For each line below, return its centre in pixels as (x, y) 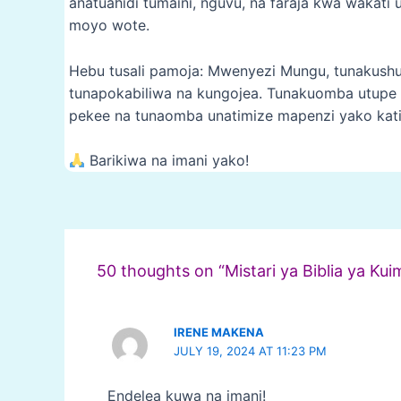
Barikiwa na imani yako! (167, 161)
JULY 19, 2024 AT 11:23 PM (251, 351)
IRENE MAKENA (219, 333)
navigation (147, 233)
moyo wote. (109, 25)
